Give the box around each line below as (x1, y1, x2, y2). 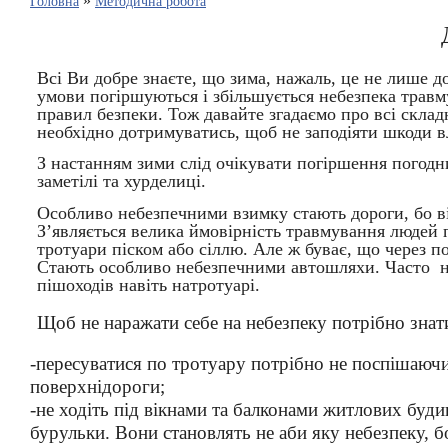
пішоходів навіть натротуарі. (36, 274, 260, 295)
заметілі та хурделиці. (36, 171, 206, 192)
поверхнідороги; (30, 375, 165, 397)
